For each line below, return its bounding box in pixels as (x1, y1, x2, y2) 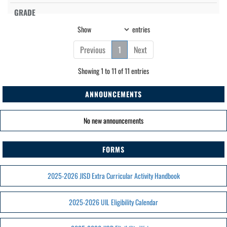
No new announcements (84, 115, 143, 126)
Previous (80, 44, 105, 56)
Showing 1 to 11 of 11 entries (78, 65, 149, 76)
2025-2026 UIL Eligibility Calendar (69, 197, 158, 207)
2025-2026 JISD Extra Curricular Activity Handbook (47, 170, 180, 181)
